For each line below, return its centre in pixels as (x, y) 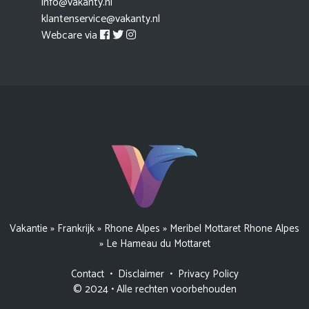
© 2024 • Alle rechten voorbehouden (154, 289)
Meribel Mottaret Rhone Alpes (235, 228)
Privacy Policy (208, 274)
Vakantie (29, 228)
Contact (87, 274)
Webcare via (71, 35)
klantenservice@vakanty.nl (101, 19)
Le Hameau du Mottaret (158, 243)
